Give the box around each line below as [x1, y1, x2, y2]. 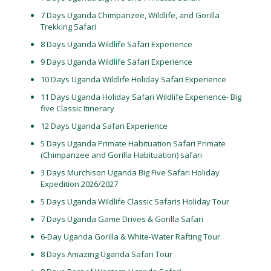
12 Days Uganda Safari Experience [40, 120, 168, 131]
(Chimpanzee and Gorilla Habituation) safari [40, 149, 202, 160]
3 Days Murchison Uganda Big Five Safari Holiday [40, 167, 220, 178]
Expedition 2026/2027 [40, 178, 118, 189]
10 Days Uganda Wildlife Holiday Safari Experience [40, 74, 226, 85]
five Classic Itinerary [40, 103, 114, 114]
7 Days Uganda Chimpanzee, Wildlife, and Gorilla [40, 10, 220, 21]
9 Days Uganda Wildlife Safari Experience [40, 56, 192, 67]
